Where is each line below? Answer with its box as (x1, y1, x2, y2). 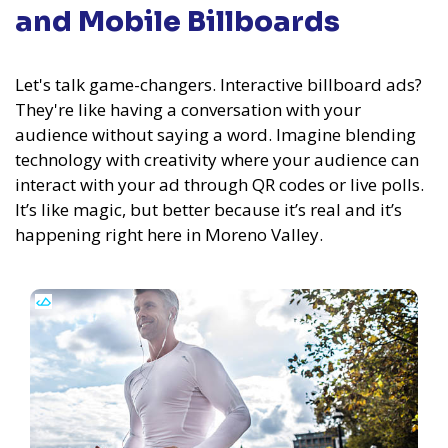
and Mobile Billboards (15, 4, 340, 40)
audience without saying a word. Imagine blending (15, 123, 416, 147)
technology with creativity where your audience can (15, 148, 419, 172)
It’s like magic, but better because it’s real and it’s (15, 198, 402, 222)
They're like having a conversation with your (15, 98, 361, 122)
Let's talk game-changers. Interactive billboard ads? (15, 73, 422, 97)
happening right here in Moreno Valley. (15, 223, 323, 247)
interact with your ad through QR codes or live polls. (15, 173, 424, 197)
